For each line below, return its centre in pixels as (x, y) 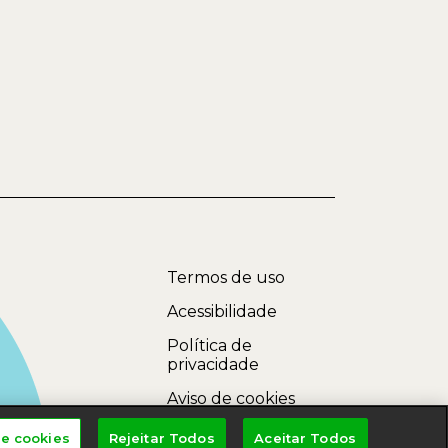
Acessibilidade (221, 312)
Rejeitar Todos (161, 438)
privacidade (212, 365)
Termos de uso (225, 278)
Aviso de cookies (230, 399)
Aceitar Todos (305, 438)
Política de (209, 346)
